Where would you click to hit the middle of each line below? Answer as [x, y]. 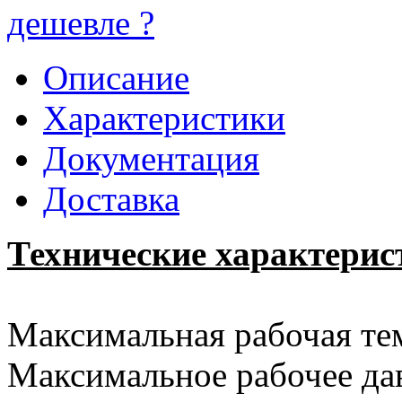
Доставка [111, 198]
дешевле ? [81, 22]
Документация [151, 158]
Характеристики [164, 118]
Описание [116, 77]
